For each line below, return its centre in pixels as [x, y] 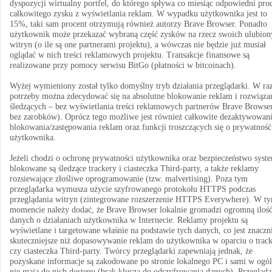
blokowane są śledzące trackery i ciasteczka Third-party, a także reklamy [134, 168]
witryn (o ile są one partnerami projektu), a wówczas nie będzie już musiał [138, 45]
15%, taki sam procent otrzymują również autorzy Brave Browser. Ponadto [138, 24]
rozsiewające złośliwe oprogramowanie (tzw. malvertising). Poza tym [129, 179]
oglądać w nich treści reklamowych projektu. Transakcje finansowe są [130, 55]
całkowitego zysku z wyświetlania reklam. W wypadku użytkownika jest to [138, 14]
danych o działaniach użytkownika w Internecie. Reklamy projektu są [129, 220]
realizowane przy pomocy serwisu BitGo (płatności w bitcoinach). [123, 65]
